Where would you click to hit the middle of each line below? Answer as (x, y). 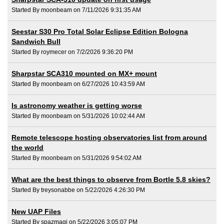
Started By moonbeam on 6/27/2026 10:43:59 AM (78, 84)
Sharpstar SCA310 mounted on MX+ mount (84, 73)
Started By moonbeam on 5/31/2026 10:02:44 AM (78, 116)
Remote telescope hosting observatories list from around (109, 137)
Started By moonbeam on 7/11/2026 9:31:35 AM (76, 10)
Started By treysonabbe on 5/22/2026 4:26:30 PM (78, 190)
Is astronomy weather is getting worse (77, 105)
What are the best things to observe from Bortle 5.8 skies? (111, 179)
